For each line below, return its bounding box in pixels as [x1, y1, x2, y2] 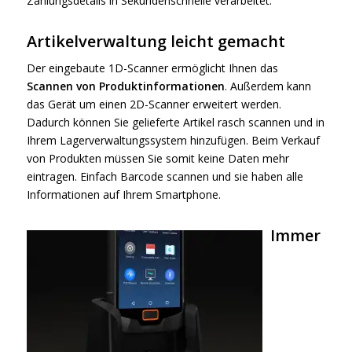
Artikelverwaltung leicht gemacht [26, 30, 285, 52]
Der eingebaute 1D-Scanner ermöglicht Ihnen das [26, 60, 278, 76]
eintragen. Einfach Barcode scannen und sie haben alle [26, 169, 303, 185]
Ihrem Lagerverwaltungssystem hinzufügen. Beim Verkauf [26, 133, 320, 148]
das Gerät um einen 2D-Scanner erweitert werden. [26, 97, 281, 112]
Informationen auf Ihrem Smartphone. [26, 187, 221, 203]
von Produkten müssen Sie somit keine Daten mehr [26, 151, 289, 167]
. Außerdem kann [224, 79, 311, 94]
